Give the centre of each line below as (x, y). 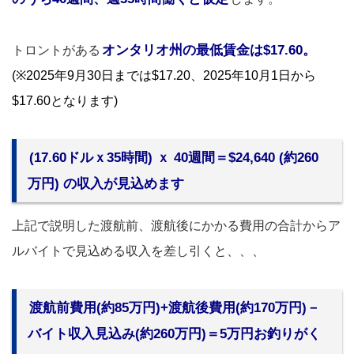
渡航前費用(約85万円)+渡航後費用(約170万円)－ (175, 308)
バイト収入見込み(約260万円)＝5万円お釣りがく (174, 334)
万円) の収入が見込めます (106, 184)
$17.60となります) (65, 101)
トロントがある (56, 51)
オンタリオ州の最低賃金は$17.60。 (209, 51)
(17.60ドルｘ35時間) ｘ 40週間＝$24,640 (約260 (174, 158)
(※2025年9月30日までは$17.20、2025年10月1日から (164, 76)
